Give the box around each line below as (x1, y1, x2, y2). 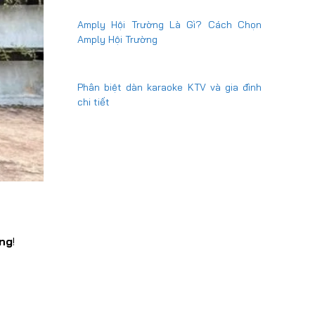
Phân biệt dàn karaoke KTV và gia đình (77, 81, 262, 94)
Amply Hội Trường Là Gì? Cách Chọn (77, 18, 262, 31)
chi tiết (77, 96, 110, 108)
